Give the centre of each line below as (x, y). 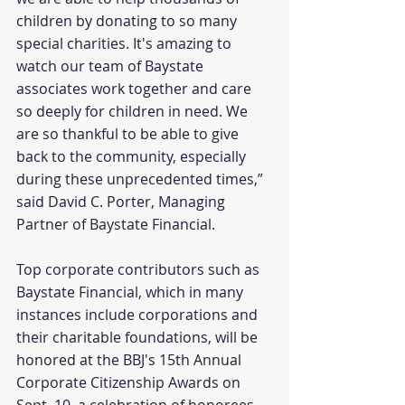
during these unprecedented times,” (141, 179)
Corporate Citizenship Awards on (130, 382)
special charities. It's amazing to (126, 43)
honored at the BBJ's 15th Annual (131, 360)
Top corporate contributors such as (140, 269)
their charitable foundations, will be (139, 337)
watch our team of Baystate (112, 66)
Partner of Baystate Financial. (116, 224)
